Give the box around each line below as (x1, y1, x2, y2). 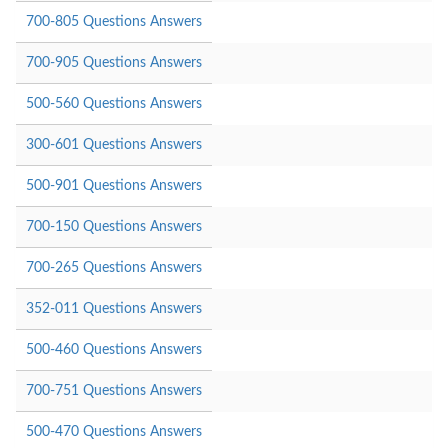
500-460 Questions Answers (26, 342, 202, 357)
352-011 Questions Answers (26, 301, 202, 316)
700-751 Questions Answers (26, 383, 202, 398)
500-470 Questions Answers (26, 424, 202, 439)
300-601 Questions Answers (26, 137, 202, 152)
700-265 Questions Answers (26, 260, 202, 275)
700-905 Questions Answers (26, 55, 202, 70)
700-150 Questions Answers (26, 219, 202, 234)
